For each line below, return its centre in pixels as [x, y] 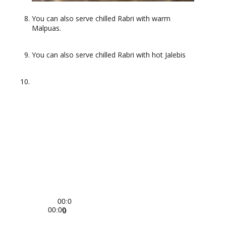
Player [42, 91]
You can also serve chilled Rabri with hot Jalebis [109, 54]
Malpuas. [46, 28]
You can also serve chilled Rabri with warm [101, 18]
